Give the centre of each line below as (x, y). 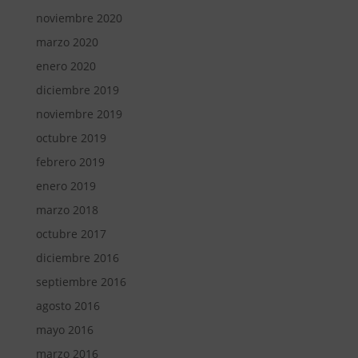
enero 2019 (66, 186)
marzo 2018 (67, 210)
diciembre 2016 (77, 258)
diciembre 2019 (77, 90)
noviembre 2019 (79, 114)
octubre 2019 (71, 138)
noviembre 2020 (79, 18)
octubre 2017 (71, 234)
